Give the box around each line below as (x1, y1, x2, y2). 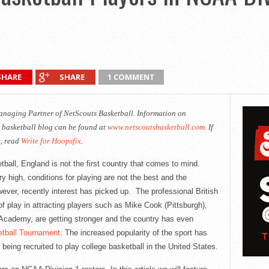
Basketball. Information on (96, 109, 186, 118)
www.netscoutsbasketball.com (107, 122, 205, 131)
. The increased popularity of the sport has (59, 228, 207, 237)
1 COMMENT (107, 71, 155, 82)
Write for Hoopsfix (20, 136, 81, 145)
